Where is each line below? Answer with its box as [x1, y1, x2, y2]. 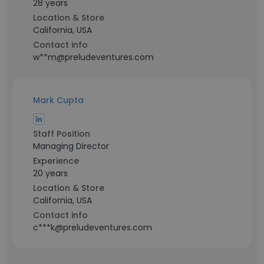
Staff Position [33, 128, 90, 140]
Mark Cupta [33, 94, 84, 106]
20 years [33, 167, 68, 179]
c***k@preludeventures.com [33, 222, 152, 233]
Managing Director [33, 140, 109, 152]
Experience [33, 155, 79, 167]
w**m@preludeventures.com [33, 51, 154, 63]
